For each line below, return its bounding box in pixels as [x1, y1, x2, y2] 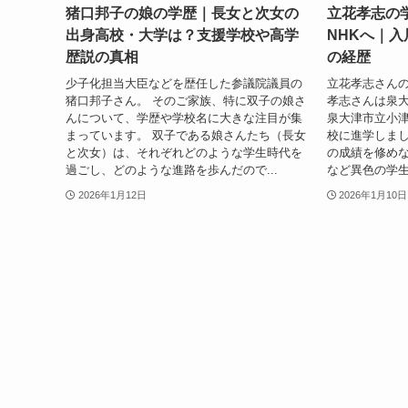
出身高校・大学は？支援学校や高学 [66, 27, 299, 44]
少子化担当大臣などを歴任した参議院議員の [66, 76, 302, 90]
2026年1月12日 [77, 189, 147, 200]
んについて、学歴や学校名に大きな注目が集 [66, 110, 302, 125]
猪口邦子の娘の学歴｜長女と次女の [66, 5, 299, 22]
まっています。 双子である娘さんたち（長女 [66, 127, 306, 142]
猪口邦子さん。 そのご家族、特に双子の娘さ [66, 93, 306, 107]
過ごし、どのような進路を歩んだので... [66, 162, 278, 177]
